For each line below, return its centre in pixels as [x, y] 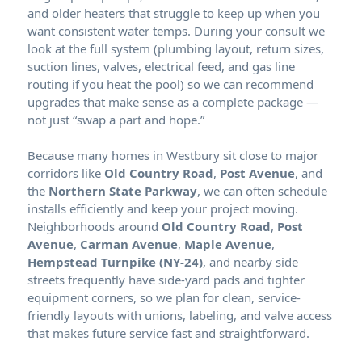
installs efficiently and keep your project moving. [163, 208]
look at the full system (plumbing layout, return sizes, [176, 48]
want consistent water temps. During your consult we [176, 30]
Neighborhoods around [95, 226]
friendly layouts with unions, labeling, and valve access [180, 315]
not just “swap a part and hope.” [116, 119]
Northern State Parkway [123, 190]
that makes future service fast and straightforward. [168, 333]
